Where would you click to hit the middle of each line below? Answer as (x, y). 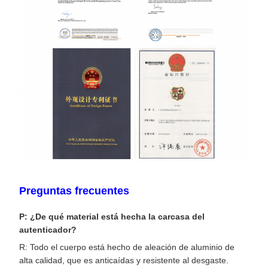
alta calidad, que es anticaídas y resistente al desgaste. (124, 261)
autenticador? (48, 230)
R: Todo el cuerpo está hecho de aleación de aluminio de (127, 247)
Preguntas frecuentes (74, 191)
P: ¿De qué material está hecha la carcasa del (112, 217)
